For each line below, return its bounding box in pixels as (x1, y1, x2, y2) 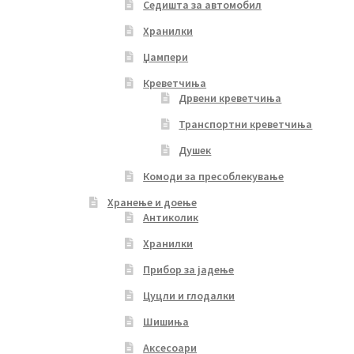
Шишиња (143, 314, 190, 329)
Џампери (143, 49, 189, 64)
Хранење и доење (107, 194, 197, 209)
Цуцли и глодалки (143, 288, 235, 303)
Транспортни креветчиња (179, 116, 313, 131)
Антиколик (143, 209, 199, 224)
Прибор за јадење (143, 262, 235, 277)
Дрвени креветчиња (179, 90, 282, 105)
